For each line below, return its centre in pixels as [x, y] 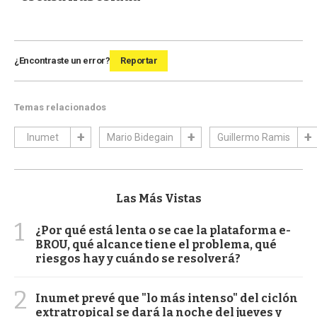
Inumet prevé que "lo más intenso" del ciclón [167, 298]
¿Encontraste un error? [62, 60]
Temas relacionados [60, 107]
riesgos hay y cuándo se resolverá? [138, 258]
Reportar [139, 60]
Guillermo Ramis [254, 137]
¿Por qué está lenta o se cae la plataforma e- [163, 230]
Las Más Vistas [158, 198]
